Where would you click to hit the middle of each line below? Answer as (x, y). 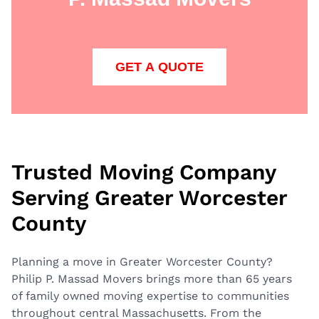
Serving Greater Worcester (149, 198)
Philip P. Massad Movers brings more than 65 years (152, 279)
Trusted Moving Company (143, 172)
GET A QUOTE (159, 67)
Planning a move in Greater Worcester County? (142, 262)
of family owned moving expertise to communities (150, 296)
